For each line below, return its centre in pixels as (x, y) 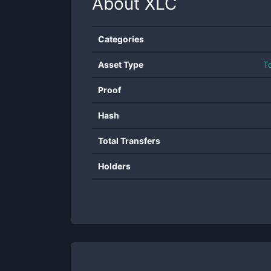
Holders (114, 166)
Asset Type (121, 64)
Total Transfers (129, 141)
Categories (121, 39)
